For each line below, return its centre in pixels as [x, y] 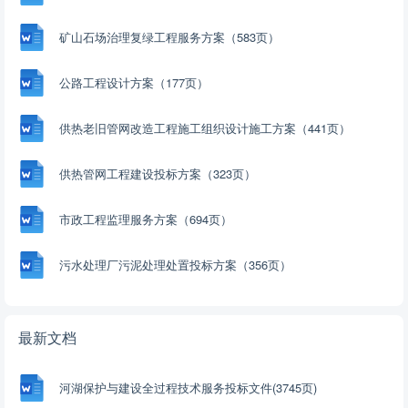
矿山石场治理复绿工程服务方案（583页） [169, 37]
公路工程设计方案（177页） [134, 83]
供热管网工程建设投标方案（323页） [158, 174]
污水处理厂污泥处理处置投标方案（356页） [175, 265]
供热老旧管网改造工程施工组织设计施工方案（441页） [205, 128]
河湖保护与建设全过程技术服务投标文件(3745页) [188, 388]
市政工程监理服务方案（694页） [146, 219]
